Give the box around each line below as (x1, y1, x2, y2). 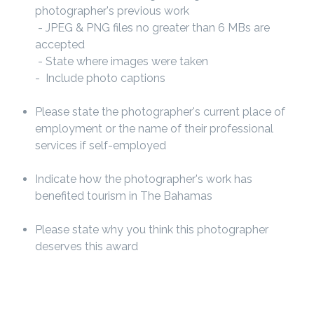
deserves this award (35, 240, 138, 253)
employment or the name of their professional (35, 122, 273, 135)
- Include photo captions (35, 71, 165, 85)
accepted (35, 38, 85, 51)
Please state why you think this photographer (35, 223, 268, 236)
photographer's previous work (35, 4, 189, 18)
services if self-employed (35, 139, 166, 152)
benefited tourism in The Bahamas (35, 189, 212, 203)
